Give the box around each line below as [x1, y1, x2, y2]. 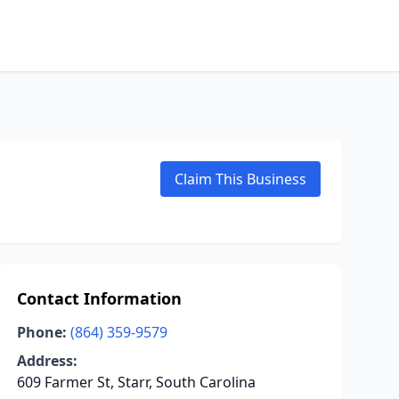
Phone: [16, 322, 67, 342]
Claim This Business [175, 169, 306, 189]
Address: [16, 351, 77, 370]
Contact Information [16, 288, 182, 309]
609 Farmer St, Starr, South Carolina [16, 372, 256, 392]
